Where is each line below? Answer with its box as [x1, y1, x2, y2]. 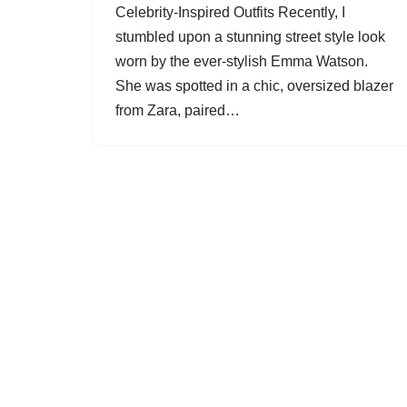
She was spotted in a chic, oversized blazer [115, 78, 393, 94]
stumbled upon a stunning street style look [115, 29, 385, 45]
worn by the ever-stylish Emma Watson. [115, 54, 368, 69]
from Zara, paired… [115, 103, 243, 118]
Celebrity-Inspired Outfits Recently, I [115, 5, 345, 20]
